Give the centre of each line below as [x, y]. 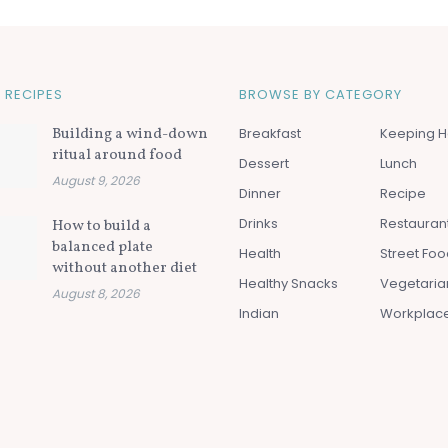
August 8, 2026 [95, 293]
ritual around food [116, 155]
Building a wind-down [129, 134]
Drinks [258, 223]
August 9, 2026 [95, 180]
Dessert [264, 163]
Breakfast [270, 133]
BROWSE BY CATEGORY [320, 94]
